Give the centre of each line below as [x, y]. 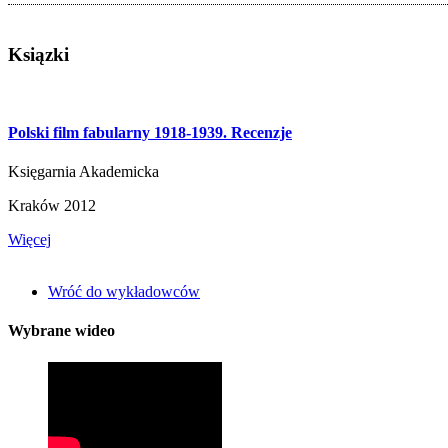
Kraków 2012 [52, 206]
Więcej [29, 240]
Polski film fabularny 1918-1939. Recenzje [150, 132]
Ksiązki [38, 54]
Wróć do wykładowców [124, 292]
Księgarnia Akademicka [83, 172]
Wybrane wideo [61, 331]
